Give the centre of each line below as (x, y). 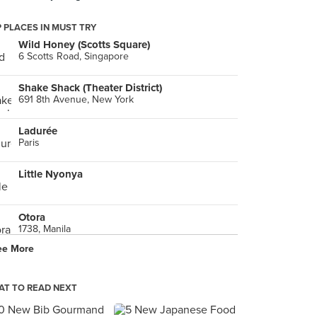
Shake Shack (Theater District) (90, 88)
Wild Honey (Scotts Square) (84, 45)
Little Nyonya (51, 174)
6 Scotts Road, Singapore (74, 56)
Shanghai (39, 272)
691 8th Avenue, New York (76, 99)
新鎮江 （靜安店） (62, 260)
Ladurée (38, 131)
